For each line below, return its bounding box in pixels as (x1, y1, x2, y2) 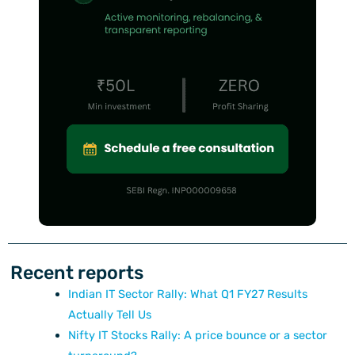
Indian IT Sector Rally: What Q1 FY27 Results (67, 287, 307, 302)
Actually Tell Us (67, 307, 151, 323)
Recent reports (10, 261, 143, 284)
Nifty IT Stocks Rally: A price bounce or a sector (67, 328, 327, 343)
